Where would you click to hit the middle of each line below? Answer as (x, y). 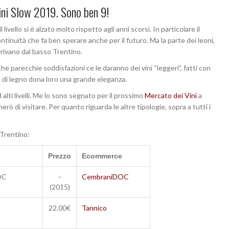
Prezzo (60, 156)
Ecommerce (102, 156)
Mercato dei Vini (171, 95)
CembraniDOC (105, 176)
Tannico (94, 208)
